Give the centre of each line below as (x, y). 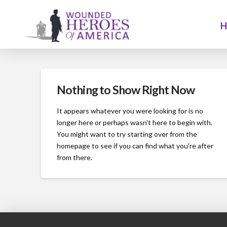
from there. (74, 157)
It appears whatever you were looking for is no (130, 110)
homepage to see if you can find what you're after (135, 145)
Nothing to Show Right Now (126, 90)
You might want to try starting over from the (127, 134)
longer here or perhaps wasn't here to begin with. (134, 122)
